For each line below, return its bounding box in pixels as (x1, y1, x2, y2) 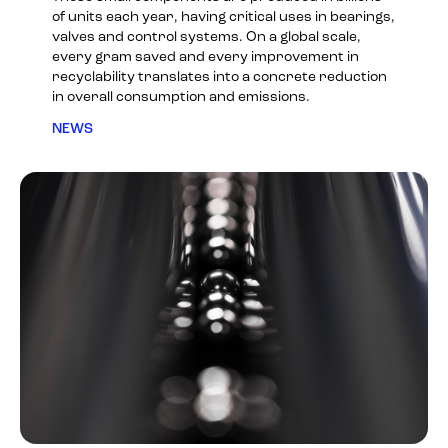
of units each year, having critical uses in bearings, (52, 9, 395, 25)
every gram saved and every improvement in (52, 49, 359, 65)
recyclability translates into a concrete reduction (52, 69, 387, 85)
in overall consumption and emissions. (52, 89, 310, 105)
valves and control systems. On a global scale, (52, 29, 361, 45)
